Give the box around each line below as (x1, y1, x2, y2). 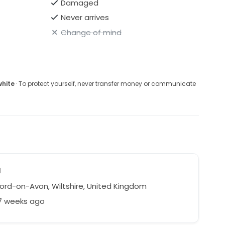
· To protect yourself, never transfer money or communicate (14, 79, 196, 88)
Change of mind (61, 27, 122, 38)
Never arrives (61, 12, 109, 23)
